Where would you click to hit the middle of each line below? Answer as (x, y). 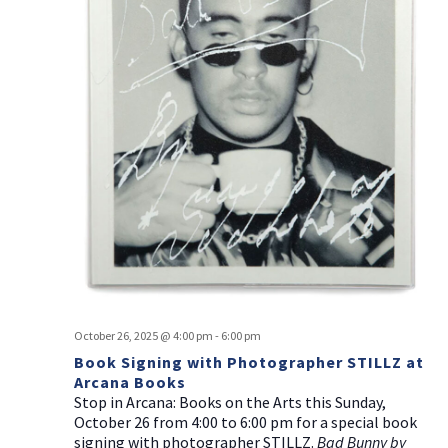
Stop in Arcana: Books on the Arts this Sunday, (229, 402)
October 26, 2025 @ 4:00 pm (143, 336)
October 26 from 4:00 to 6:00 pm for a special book (245, 422)
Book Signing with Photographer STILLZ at (248, 362)
